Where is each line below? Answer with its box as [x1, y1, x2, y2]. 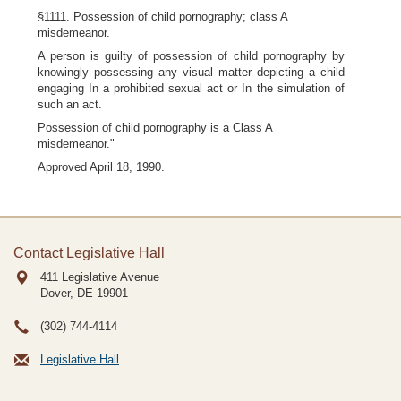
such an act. [38, 98, 102, 111]
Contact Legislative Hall [13, 245, 165, 260]
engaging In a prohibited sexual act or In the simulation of [38, 81, 345, 95]
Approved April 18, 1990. [38, 160, 165, 174]
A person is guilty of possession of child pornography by [38, 49, 345, 63]
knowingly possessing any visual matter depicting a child [38, 65, 345, 79]
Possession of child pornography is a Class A [38, 121, 272, 134]
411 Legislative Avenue [40, 270, 159, 284]
